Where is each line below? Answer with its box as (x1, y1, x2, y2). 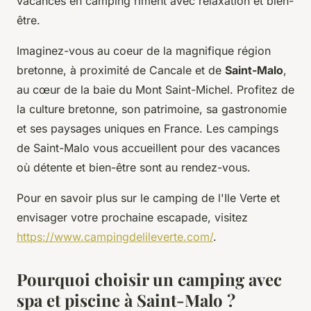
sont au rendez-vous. (136, 160, 251, 174)
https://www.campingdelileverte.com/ (17, 229, 213, 244)
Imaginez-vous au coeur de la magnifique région (17, 43, 271, 58)
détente (33, 160, 72, 174)
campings (228, 121, 278, 135)
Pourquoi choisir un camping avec (17, 267, 282, 290)
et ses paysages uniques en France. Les (17, 121, 228, 135)
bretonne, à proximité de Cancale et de (17, 62, 225, 77)
